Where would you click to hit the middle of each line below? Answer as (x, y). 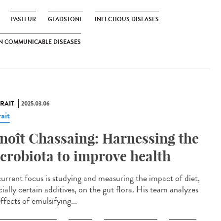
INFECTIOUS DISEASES (127, 19)
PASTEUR (23, 19)
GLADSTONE (65, 19)
